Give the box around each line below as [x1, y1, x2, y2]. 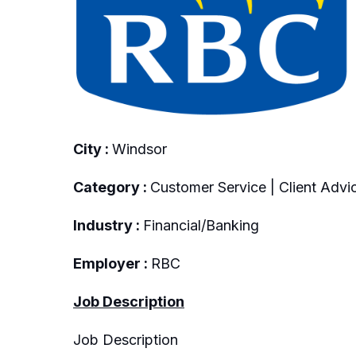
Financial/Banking [143, 216, 259, 234]
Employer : [73, 254, 151, 272]
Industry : [73, 216, 143, 234]
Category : [73, 178, 150, 195]
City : [73, 140, 112, 157]
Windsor [112, 140, 167, 157]
